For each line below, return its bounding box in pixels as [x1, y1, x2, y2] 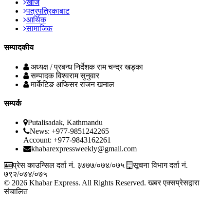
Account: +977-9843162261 [23, 136, 111, 145]
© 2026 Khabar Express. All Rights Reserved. [4, 179, 146, 187]
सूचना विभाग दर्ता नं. [133, 161, 188, 170]
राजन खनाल [80, 80, 114, 89]
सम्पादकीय [4, 43, 34, 52]
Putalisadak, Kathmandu [28, 118, 103, 127]
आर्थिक [26, 16, 46, 24]
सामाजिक [26, 24, 53, 33]
